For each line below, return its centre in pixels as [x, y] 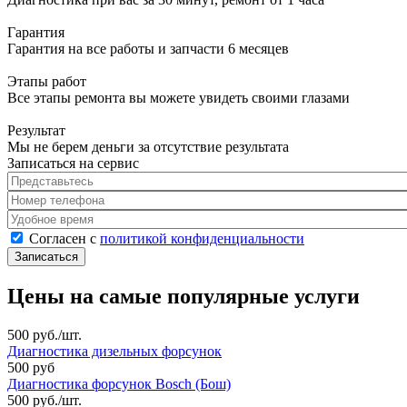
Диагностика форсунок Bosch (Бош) [119, 383]
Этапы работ [47, 81]
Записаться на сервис [73, 163]
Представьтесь [54, 179]
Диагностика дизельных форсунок [114, 351]
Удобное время [53, 217]
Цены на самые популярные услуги [184, 296]
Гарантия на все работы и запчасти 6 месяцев [148, 48]
